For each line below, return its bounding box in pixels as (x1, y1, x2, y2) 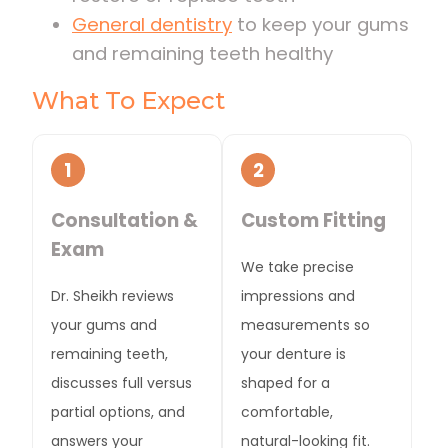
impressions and (241, 286, 356, 307)
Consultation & (51, 207, 198, 233)
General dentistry (72, 12, 232, 38)
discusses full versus (51, 373, 192, 394)
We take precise (241, 257, 355, 278)
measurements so (241, 315, 371, 336)
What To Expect (32, 86, 225, 116)
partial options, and (51, 402, 185, 423)
